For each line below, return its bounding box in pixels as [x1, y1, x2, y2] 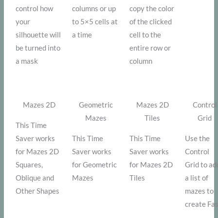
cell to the [129, 31, 162, 39]
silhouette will [16, 31, 61, 39]
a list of [185, 174, 209, 182]
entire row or [129, 44, 171, 53]
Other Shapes [16, 187, 60, 196]
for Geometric [72, 161, 117, 169]
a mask [16, 57, 38, 66]
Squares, [16, 161, 43, 169]
